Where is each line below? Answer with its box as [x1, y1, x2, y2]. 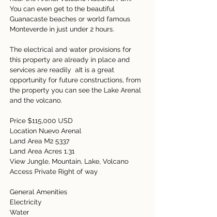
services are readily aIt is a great [10, 66, 116, 74]
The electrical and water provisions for [10, 46, 133, 53]
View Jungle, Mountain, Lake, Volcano [10, 157, 130, 165]
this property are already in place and [10, 56, 132, 63]
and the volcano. [10, 96, 62, 104]
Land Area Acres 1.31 [10, 147, 77, 155]
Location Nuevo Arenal [10, 127, 83, 135]
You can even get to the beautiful [10, 5, 117, 13]
